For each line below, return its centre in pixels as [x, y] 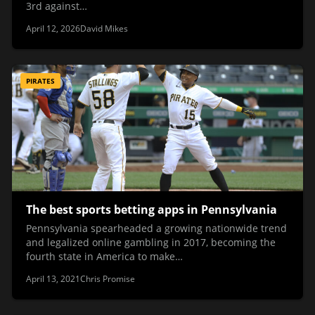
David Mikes [104, 28]
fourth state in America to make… [104, 257]
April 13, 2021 [53, 279]
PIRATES [40, 81]
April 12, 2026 [53, 28]
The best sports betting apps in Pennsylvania [152, 209]
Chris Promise [108, 279]
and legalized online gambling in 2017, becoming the [151, 243]
